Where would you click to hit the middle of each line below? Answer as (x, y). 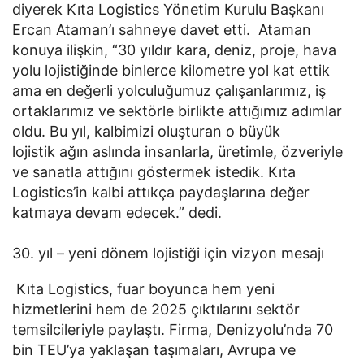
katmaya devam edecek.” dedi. (117, 213)
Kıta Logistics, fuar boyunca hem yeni (143, 288)
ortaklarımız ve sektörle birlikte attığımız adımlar (177, 111)
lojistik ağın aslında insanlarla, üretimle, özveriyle (178, 152)
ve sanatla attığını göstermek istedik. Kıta (154, 172)
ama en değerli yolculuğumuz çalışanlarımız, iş (169, 91)
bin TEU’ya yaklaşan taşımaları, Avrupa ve (154, 349)
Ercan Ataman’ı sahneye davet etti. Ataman (162, 30)
